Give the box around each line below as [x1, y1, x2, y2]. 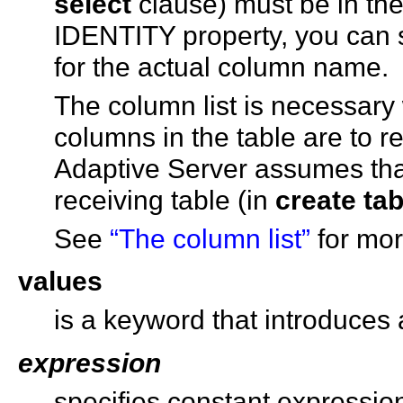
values [18, 265, 103, 297]
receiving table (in [54, 184, 275, 215]
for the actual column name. [54, 50, 389, 82]
